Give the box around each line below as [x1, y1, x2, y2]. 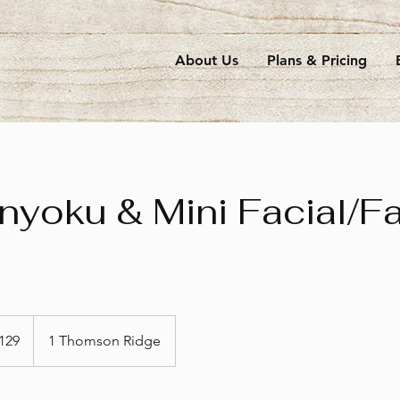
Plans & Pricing [267, 52, 367, 69]
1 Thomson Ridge [48, 331, 161, 349]
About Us [175, 52, 238, 69]
